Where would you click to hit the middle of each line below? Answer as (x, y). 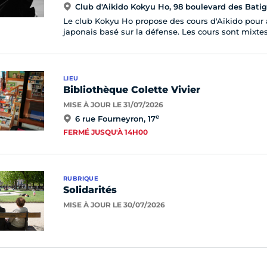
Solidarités (90, 190)
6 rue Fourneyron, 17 (115, 119)
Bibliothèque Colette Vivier (132, 90)
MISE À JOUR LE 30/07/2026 (114, 205)
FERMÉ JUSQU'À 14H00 (105, 132)
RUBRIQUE (81, 178)
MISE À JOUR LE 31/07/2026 (113, 105)
